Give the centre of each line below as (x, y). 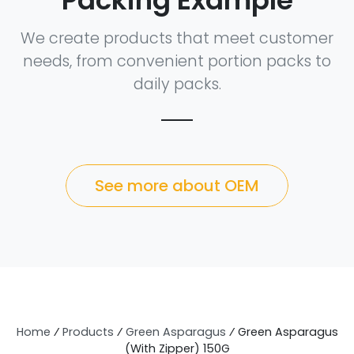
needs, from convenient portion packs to (177, 62)
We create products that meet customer (177, 39)
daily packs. (177, 85)
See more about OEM (177, 186)
